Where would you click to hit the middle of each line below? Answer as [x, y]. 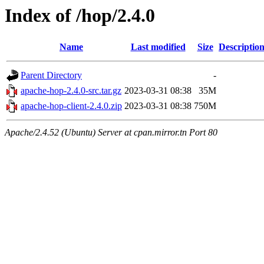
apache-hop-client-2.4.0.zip [71, 106]
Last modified [158, 47]
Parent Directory [51, 75]
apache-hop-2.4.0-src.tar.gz [71, 91]
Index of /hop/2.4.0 [80, 15]
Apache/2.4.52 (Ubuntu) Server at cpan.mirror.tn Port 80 [111, 133]
